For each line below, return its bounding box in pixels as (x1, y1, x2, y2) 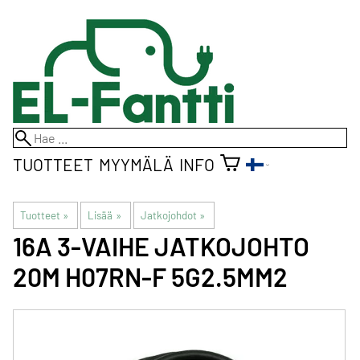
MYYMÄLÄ (99, 154, 174, 174)
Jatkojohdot (140, 209, 197, 222)
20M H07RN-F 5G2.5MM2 (13, 261, 288, 292)
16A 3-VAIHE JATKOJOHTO (13, 231, 309, 261)
